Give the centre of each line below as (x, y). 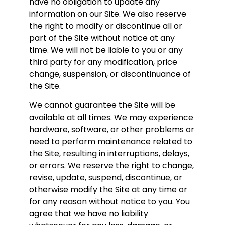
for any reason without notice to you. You (109, 202)
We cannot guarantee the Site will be (102, 105)
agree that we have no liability (89, 214)
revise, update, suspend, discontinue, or (106, 178)
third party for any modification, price (103, 62)
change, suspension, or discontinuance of (110, 74)
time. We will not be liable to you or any (106, 50)
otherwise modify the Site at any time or (108, 190)
